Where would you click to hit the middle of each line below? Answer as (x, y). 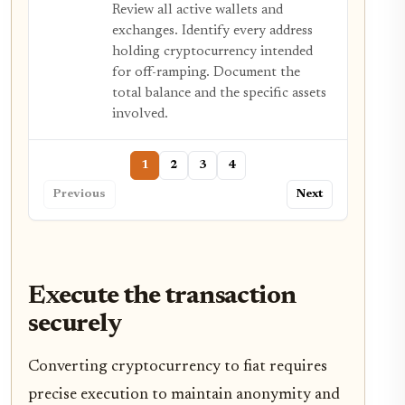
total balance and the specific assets (219, 94)
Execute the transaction (162, 297)
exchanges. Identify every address (212, 32)
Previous (80, 195)
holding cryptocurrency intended (212, 52)
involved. (140, 115)
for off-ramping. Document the (206, 73)
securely (75, 325)
